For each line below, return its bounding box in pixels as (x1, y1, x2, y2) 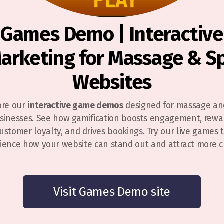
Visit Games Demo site (53, 185, 170, 199)
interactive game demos (27, 100, 123, 111)
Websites (72, 70, 152, 94)
